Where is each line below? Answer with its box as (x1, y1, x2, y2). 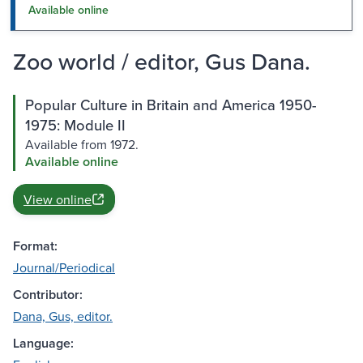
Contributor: (13, 285, 83, 305)
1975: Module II (25, 114, 126, 136)
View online (23, 190, 92, 209)
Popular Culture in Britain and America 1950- (25, 94, 317, 116)
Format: (13, 237, 58, 256)
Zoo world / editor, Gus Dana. (13, 45, 310, 79)
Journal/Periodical (13, 258, 115, 277)
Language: (13, 334, 74, 353)
